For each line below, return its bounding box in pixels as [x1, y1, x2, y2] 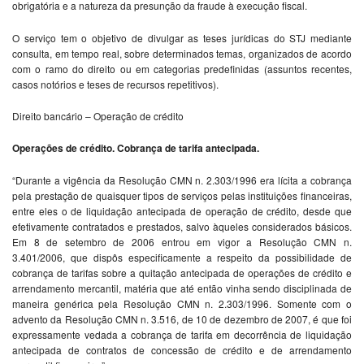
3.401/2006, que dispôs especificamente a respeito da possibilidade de [12, 250, 352, 265]
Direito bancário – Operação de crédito [12, 109, 184, 123]
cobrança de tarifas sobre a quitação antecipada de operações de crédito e [12, 266, 352, 280]
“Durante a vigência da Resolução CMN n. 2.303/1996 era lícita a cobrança [12, 173, 352, 188]
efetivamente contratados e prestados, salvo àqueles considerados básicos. [12, 219, 352, 234]
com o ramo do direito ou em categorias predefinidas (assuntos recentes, [12, 62, 352, 76]
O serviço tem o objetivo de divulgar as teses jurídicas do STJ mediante [12, 31, 352, 45]
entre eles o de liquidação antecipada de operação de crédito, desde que [12, 204, 352, 219]
